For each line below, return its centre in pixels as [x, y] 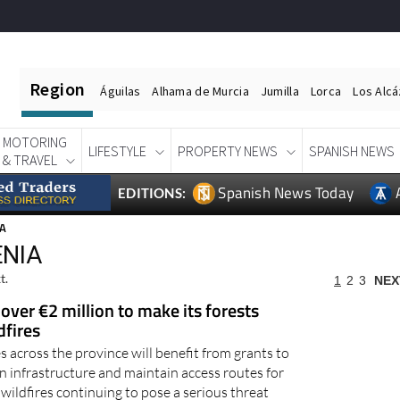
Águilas [121, 91]
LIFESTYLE [117, 151]
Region [58, 89]
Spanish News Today [286, 193]
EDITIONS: [152, 193]
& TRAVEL [30, 160]
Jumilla [279, 91]
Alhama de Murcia [200, 91]
